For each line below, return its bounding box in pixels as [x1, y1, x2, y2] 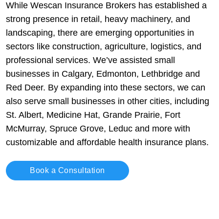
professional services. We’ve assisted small [6, 55, 175, 65]
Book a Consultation [30, 166, 105, 175]
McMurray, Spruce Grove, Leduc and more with [6, 123, 190, 133]
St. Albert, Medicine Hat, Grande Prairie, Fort [6, 109, 180, 120]
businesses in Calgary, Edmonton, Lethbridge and [6, 68, 200, 79]
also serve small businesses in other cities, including [6, 96, 209, 106]
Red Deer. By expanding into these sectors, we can [6, 82, 205, 92]
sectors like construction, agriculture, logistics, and [6, 41, 201, 51]
